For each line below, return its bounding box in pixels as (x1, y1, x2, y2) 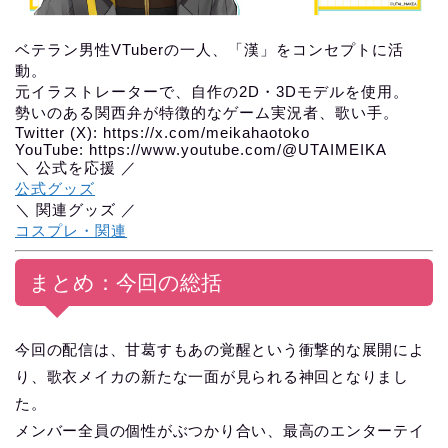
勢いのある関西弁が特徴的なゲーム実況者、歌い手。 (15, 104, 399, 122)
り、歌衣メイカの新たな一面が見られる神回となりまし (15, 368, 409, 386)
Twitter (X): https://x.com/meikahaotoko (15, 124, 310, 142)
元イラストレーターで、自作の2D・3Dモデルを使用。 (15, 83, 409, 101)
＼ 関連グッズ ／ (15, 201, 137, 219)
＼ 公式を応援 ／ (15, 159, 137, 177)
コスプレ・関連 (15, 222, 127, 240)
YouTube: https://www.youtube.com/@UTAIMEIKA (15, 141, 387, 159)
